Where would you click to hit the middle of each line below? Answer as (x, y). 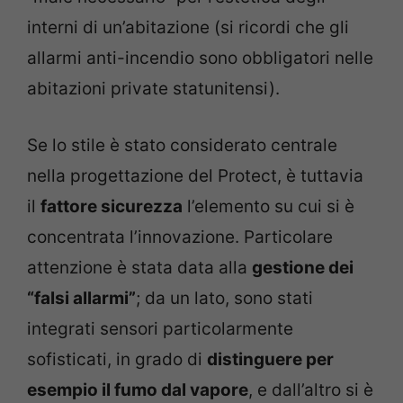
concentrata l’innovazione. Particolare (180, 237)
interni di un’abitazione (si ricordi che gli (188, 27)
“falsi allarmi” (81, 298)
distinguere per (270, 359)
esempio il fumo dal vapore (138, 390)
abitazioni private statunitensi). (153, 89)
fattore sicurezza (112, 206)
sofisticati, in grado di (117, 359)
